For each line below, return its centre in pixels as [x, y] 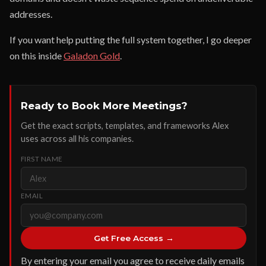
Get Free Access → [134, 238]
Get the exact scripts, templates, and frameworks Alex [125, 125]
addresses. [31, 14]
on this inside [37, 56]
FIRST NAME [42, 159]
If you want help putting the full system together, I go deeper [131, 39]
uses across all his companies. [77, 138]
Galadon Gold [92, 56]
